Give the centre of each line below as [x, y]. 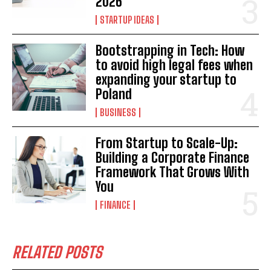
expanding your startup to [166, 80]
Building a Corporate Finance [173, 158]
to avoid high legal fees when [175, 65]
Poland [114, 94]
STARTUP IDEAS [127, 20]
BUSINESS [118, 113]
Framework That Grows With [173, 172]
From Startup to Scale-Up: [167, 143]
